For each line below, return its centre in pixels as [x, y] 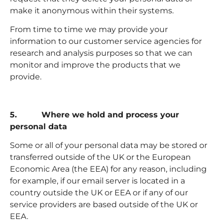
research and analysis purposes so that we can [101, 53]
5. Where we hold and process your [94, 114]
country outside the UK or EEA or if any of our [99, 193]
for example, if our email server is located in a [97, 181]
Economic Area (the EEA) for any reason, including [108, 169]
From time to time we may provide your [89, 29]
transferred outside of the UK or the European [100, 157]
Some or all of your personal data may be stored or [109, 146]
